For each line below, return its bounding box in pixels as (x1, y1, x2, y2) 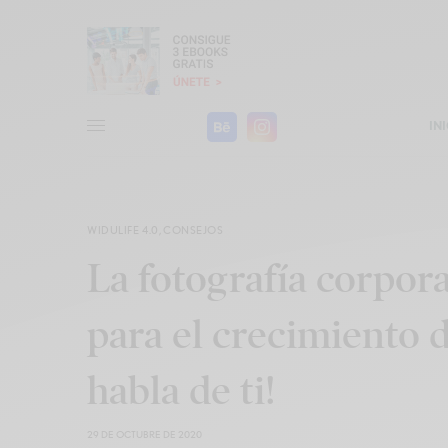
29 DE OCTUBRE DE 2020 (87, 427, 202, 440)
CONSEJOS (163, 222, 224, 237)
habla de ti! (87, 365, 275, 415)
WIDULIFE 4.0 (87, 222, 159, 237)
